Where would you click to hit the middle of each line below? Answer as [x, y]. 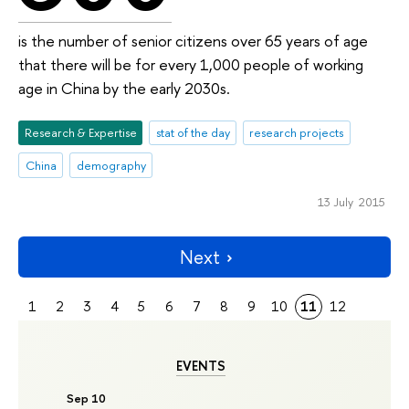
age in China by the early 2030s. [124, 88]
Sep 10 [87, 399]
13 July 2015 [351, 202]
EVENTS [200, 367]
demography [111, 166]
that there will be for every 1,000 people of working [191, 64]
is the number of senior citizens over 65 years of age [193, 40]
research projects [297, 133]
